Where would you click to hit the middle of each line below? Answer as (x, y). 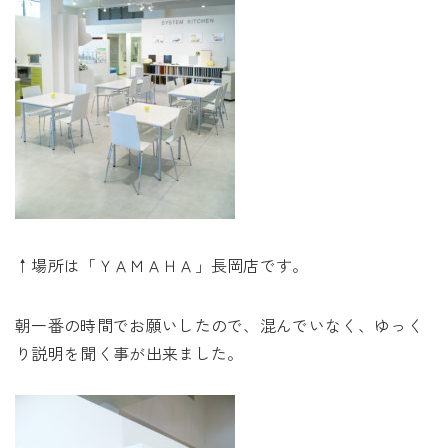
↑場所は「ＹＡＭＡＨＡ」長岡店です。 (162, 265)
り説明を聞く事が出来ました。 (129, 353)
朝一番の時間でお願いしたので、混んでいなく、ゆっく (219, 325)
